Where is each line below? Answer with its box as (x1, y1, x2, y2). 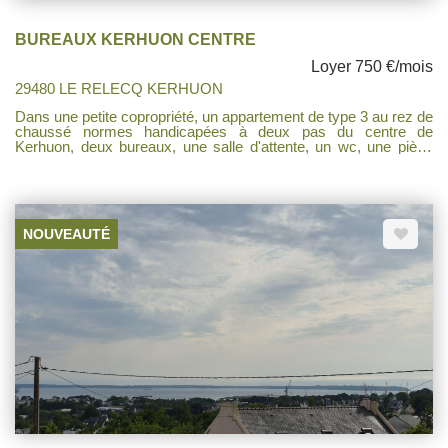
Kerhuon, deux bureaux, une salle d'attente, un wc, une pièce (15, 138, 433, 156)
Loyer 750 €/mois (311, 58, 433, 76)
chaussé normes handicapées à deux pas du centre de (15, 123, 433, 141)
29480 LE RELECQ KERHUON (15, 80, 223, 98)
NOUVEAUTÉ (23, 226, 110, 243)
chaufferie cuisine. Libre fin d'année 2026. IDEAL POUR (15, 153, 433, 171)
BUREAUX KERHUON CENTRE (15, 31, 256, 49)
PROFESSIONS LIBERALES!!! (15, 168, 221, 186)
